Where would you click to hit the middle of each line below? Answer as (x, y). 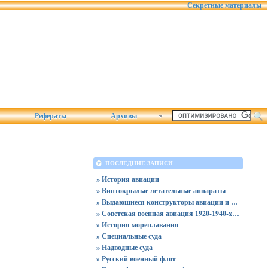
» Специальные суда (129, 236)
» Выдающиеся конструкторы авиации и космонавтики (234, 202)
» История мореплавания (137, 225)
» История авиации (127, 179)
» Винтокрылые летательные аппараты (161, 191)
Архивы (124, 116)
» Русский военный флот (136, 259)
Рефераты (51, 116)
